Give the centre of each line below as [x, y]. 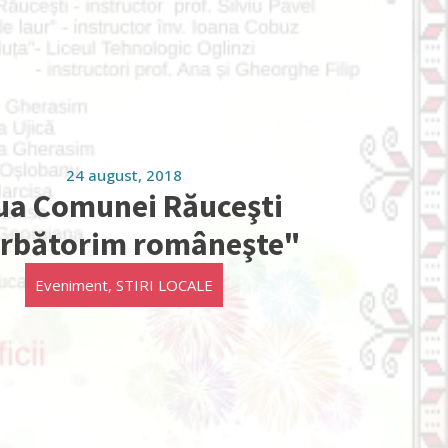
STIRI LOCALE [164, 284]
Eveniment [71, 284]
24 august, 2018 [124, 174]
